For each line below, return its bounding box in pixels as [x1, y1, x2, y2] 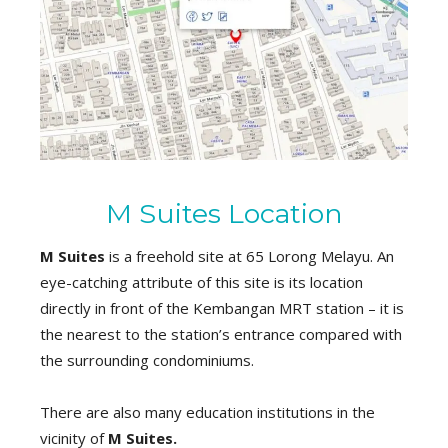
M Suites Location [105, 196, 343, 230]
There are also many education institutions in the [40, 401, 375, 422]
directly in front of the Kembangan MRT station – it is [40, 297, 404, 318]
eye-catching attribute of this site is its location [40, 271, 363, 292]
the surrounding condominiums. [40, 349, 254, 370]
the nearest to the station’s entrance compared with [40, 323, 402, 344]
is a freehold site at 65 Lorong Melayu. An [105, 245, 394, 266]
